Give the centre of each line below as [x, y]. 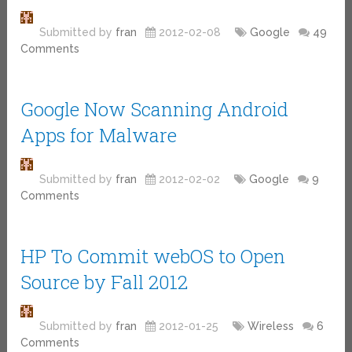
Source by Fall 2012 [104, 282]
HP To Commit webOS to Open [153, 256]
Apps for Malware [99, 135]
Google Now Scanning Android [155, 109]
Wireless [271, 326]
